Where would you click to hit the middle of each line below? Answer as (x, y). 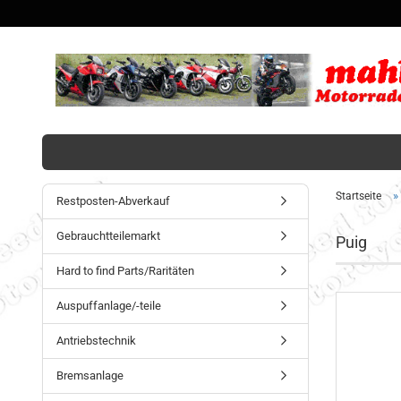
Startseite (358, 196)
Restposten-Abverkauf (113, 201)
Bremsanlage (90, 375)
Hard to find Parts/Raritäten (125, 271)
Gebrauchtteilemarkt (108, 236)
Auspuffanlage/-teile (109, 306)
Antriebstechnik (96, 341)
